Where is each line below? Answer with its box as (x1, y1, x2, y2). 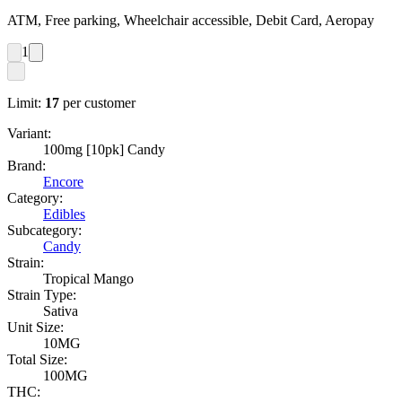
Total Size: (7, 352, 67, 368)
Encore (43, 174, 83, 190)
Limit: (7, 95, 41, 111)
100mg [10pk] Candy (43, 142, 165, 158)
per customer (63, 95, 135, 111)
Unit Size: (7, 319, 64, 336)
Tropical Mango (43, 271, 134, 287)
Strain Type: (7, 287, 76, 303)
